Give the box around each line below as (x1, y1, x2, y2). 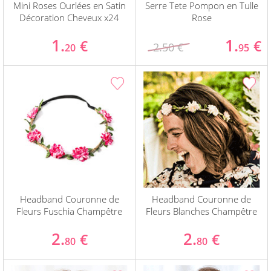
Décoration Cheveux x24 (19, 11, 120, 24)
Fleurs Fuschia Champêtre (16, 205, 123, 218)
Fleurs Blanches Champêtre (146, 205, 258, 218)
